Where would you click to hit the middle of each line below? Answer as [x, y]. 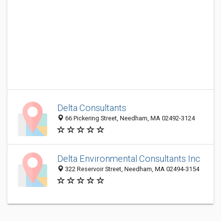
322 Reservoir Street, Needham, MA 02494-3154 [131, 169]
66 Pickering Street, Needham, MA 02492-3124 [129, 118]
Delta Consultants [92, 108]
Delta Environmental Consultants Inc [129, 159]
